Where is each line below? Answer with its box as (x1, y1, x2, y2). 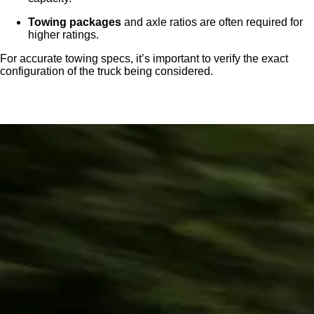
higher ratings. (28, 29, 99, 41)
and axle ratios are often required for (121, 16, 303, 29)
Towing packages (28, 16, 121, 29)
